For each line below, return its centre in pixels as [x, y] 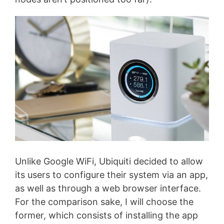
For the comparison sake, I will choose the [104, 202]
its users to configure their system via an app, [111, 175]
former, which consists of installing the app [106, 215]
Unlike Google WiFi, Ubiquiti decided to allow [109, 161]
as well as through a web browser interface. [108, 188]
